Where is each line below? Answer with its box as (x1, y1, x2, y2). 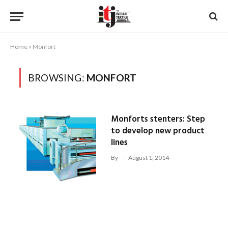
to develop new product (110, 124, 205, 138)
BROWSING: (28, 72, 87, 83)
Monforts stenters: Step (110, 112, 205, 126)
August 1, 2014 (128, 154, 169, 161)
